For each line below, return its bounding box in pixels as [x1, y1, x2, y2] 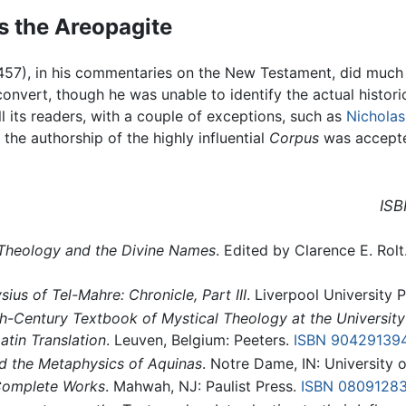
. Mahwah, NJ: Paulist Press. [104, 377, 301, 396]
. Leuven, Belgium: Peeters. [105, 330, 294, 349]
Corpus [269, 128, 319, 147]
